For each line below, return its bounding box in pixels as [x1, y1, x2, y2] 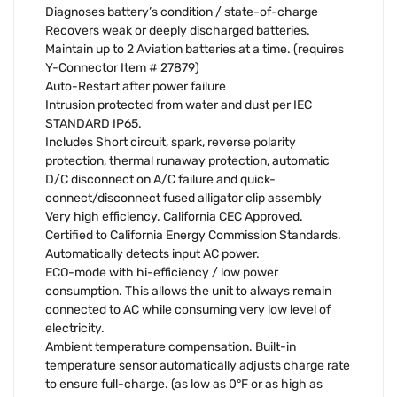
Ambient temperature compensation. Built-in [45, 339, 296, 355]
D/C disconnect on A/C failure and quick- [45, 172, 276, 188]
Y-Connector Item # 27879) [45, 60, 199, 76]
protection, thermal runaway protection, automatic [45, 153, 330, 169]
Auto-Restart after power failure [45, 79, 226, 95]
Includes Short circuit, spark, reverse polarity [45, 135, 296, 151]
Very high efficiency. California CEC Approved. [45, 209, 303, 225]
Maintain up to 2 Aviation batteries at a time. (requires [45, 42, 344, 58]
